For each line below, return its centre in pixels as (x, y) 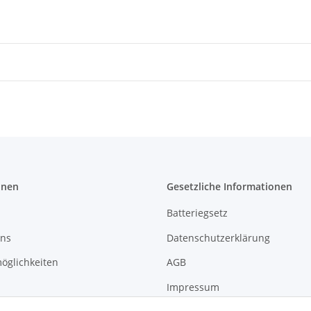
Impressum (193, 287)
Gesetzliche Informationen (229, 187)
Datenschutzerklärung (218, 237)
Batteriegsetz (197, 213)
